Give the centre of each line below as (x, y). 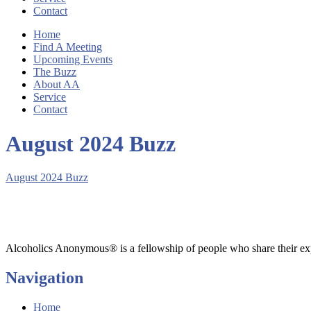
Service (50, 97)
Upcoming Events (73, 60)
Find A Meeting (68, 47)
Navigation (44, 277)
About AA (57, 85)
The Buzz (55, 72)
